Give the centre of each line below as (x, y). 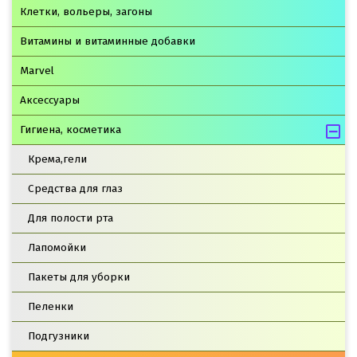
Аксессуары (50, 100)
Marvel (37, 70)
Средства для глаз (75, 188)
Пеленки (51, 306)
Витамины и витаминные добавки (108, 41)
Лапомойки (57, 247)
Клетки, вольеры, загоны (86, 11)
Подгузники (59, 335)
